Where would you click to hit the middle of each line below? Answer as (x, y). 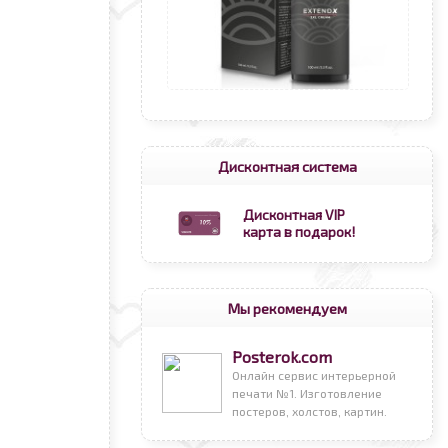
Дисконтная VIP (294, 214)
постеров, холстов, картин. (309, 411)
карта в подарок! (299, 231)
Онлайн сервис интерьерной (314, 375)
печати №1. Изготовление (307, 393)
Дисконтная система (287, 166)
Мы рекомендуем (287, 308)
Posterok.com (282, 356)
